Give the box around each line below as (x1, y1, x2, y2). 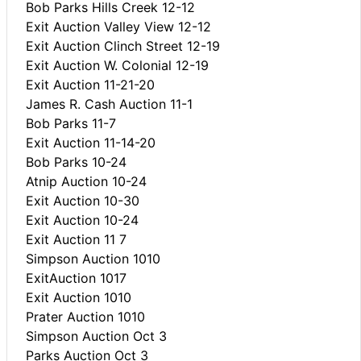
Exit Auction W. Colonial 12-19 (26, 56, 209, 73)
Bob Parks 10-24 (26, 153, 127, 170)
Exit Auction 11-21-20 (26, 76, 155, 93)
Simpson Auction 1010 (26, 250, 160, 267)
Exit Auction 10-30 (26, 192, 139, 209)
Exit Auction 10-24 (26, 211, 139, 228)
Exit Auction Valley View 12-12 (26, 18, 211, 35)
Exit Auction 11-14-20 (26, 134, 156, 151)
